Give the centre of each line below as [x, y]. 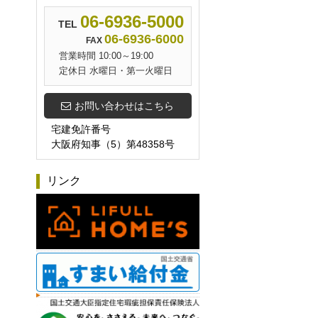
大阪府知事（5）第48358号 [113, 144]
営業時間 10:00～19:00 [106, 56]
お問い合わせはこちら [124, 106]
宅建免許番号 [81, 129]
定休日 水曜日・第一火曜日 [115, 71]
